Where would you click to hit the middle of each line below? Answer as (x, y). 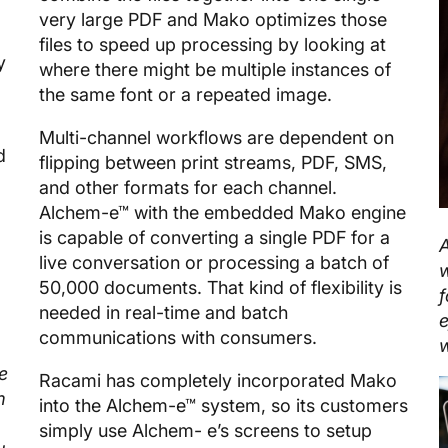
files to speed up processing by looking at (212, 44)
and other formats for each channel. (188, 187)
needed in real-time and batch (163, 312)
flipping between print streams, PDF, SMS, (213, 162)
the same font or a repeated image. (185, 94)
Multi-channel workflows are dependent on (216, 137)
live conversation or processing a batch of (214, 262)
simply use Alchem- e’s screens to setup (205, 430)
